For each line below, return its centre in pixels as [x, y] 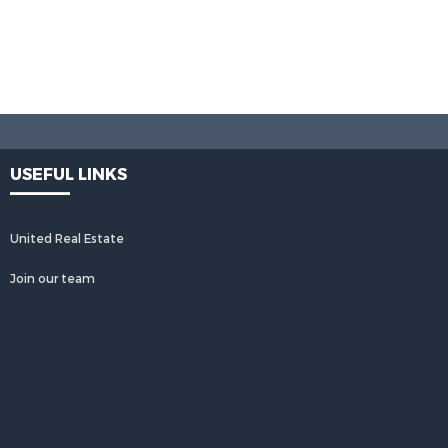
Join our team [52, 279]
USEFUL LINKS [68, 174]
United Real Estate [67, 239]
